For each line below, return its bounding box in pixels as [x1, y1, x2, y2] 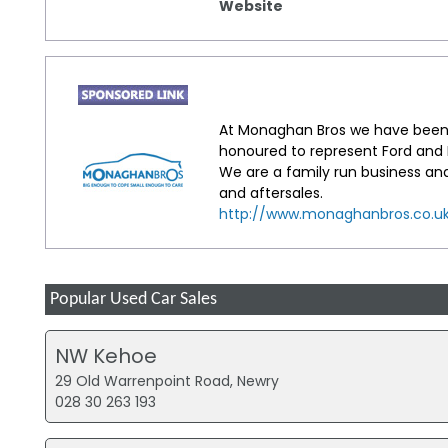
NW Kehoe [55, 341, 158, 370]
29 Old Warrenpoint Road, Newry [55, 370, 280, 391]
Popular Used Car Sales [49, 291, 217, 309]
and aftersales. [219, 182, 324, 203]
